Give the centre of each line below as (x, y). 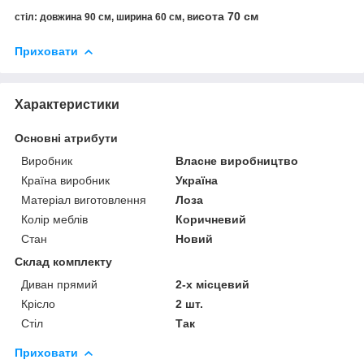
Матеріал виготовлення (84, 199)
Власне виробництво (237, 160)
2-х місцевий (213, 284)
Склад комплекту (63, 261)
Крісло (38, 303)
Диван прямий (59, 284)
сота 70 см (230, 16)
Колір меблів (54, 219)
